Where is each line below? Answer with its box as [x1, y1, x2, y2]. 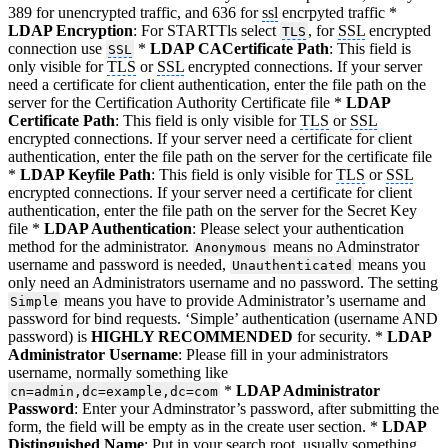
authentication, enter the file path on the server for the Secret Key [8, 201, 417, 219]
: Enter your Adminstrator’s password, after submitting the [74, 399, 439, 417]
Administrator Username [8, 345, 178, 363]
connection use [8, 39, 106, 57]
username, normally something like [8, 363, 228, 381]
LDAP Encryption [8, 21, 133, 39]
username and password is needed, [8, 255, 230, 273]
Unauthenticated [231, 257, 352, 273]
